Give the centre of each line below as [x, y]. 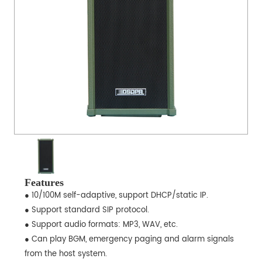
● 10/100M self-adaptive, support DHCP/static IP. [116, 196]
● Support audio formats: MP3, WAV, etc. [101, 225]
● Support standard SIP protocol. [87, 211]
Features [44, 183]
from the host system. [65, 254]
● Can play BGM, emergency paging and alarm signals [129, 240]
